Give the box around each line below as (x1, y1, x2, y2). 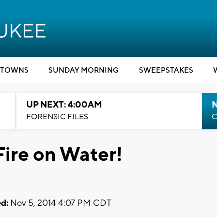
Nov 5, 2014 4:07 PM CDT (8, 197, 111, 209)
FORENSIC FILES (26, 112, 88, 122)
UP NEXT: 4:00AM (26, 99, 102, 110)
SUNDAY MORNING (48, 66, 119, 75)
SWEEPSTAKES (139, 66, 193, 75)
